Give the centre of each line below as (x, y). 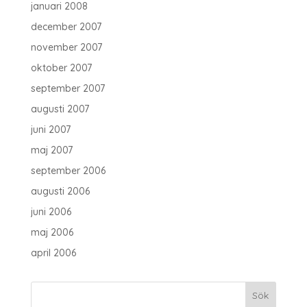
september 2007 (67, 88)
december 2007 (66, 27)
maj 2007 (51, 150)
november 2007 (66, 47)
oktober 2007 (61, 68)
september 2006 (68, 171)
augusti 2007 (60, 109)
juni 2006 (51, 212)
